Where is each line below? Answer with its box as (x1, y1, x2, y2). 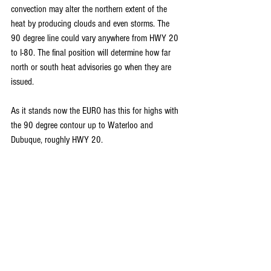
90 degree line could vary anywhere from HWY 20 (11, 33, 181, 44)
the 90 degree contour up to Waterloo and (11, 120, 155, 131)
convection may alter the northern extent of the (11, 4, 169, 15)
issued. (11, 76, 34, 87)
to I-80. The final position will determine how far (11, 47, 173, 58)
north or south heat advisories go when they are (11, 62, 174, 73)
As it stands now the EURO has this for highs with (11, 105, 181, 116)
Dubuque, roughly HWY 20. (11, 134, 103, 145)
